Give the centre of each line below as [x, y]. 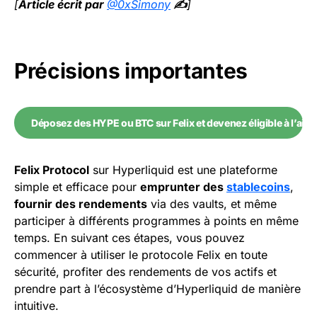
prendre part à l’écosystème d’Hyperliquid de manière [157, 288]
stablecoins [258, 186]
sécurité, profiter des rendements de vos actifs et [145, 271]
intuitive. [36, 305]
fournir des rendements [81, 203]
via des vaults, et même [212, 203]
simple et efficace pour [77, 186]
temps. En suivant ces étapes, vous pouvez [129, 237]
